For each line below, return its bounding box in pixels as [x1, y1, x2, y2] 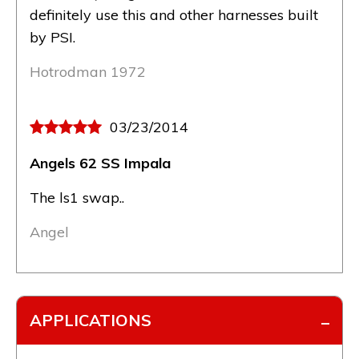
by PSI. [30, 27, 75, 46]
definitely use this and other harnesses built [30, 5, 318, 24]
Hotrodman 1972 [30, 62, 146, 81]
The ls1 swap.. [30, 188, 124, 207]
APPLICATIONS [30, 309, 151, 330]
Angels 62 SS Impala [30, 153, 171, 172]
